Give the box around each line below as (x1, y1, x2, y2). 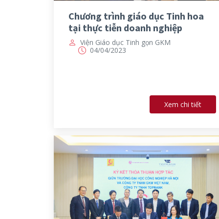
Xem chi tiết (164, 100, 201, 109)
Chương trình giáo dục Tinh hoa (68, 9, 204, 22)
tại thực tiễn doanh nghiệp (68, 21, 182, 34)
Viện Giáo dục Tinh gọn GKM (80, 37, 171, 47)
